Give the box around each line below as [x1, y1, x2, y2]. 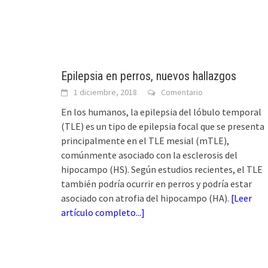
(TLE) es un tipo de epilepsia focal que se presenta [61, 120, 264, 132]
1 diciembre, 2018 [74, 86, 137, 98]
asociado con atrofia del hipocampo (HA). [61, 191, 231, 204]
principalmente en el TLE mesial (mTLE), [61, 134, 229, 147]
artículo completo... [61, 206, 141, 218]
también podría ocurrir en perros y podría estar [61, 177, 252, 190]
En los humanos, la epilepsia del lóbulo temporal [61, 105, 261, 118]
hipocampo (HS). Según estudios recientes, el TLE [61, 163, 263, 175]
